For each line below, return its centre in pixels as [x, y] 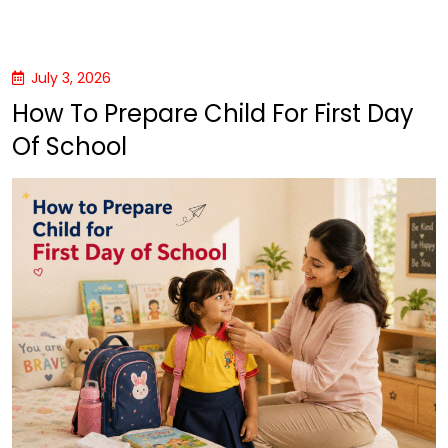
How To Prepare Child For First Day [213, 113]
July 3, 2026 [71, 77]
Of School [69, 146]
